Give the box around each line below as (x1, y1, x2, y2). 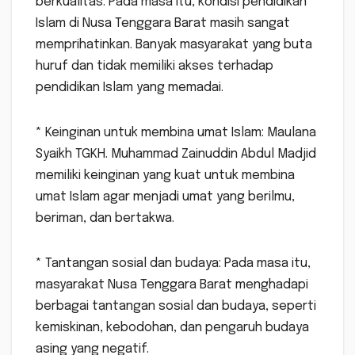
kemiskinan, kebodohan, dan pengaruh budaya (36, 321, 309, 335)
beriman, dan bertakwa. (36, 212, 174, 226)
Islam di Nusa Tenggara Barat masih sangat (36, 17, 290, 31)
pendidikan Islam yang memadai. (36, 81, 223, 95)
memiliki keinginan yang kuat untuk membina (36, 169, 295, 183)
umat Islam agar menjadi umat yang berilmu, (36, 190, 295, 204)
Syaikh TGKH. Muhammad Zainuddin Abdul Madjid (36, 147, 316, 162)
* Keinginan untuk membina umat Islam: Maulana (36, 126, 316, 140)
